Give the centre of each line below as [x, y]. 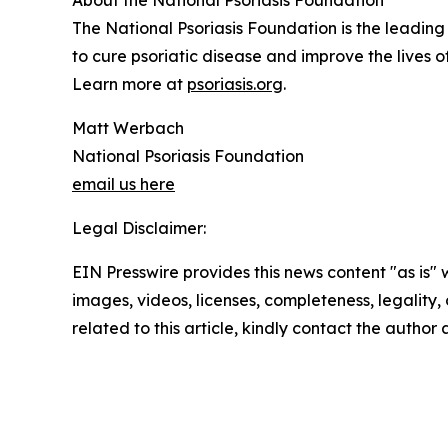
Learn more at [129, 84]
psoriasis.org [235, 84]
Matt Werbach [128, 128]
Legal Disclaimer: [139, 228]
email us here [123, 184]
